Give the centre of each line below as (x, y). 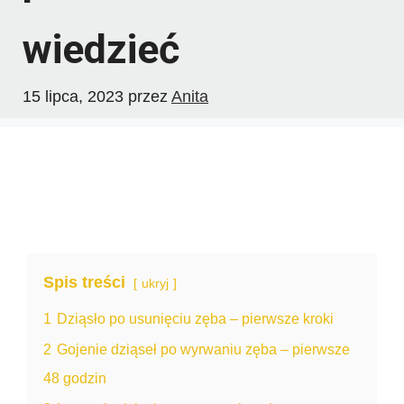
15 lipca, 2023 (73, 96)
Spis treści (84, 282)
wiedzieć (101, 49)
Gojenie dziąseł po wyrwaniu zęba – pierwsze (203, 349)
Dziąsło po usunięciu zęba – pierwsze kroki (195, 318)
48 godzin (75, 377)
